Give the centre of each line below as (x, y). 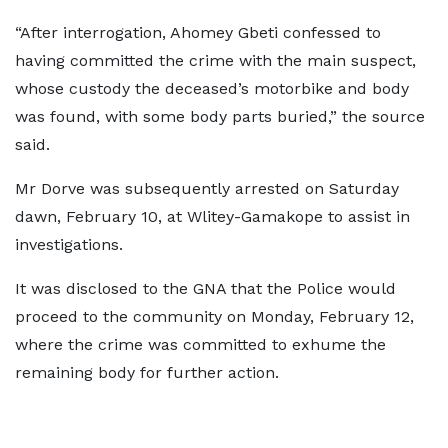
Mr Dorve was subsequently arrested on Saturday (207, 188)
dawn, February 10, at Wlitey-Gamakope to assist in (212, 216)
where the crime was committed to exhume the (200, 344)
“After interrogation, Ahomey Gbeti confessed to (198, 32)
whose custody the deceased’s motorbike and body (212, 88)
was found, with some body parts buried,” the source (220, 116)
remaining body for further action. (152, 372)
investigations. (74, 244)
